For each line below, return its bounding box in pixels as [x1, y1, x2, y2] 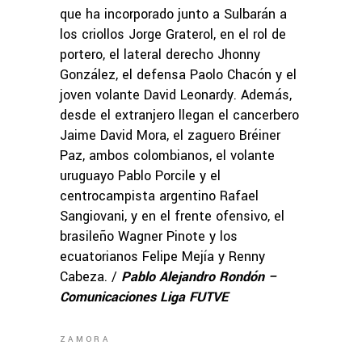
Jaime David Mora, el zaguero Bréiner [60, 126, 280, 145]
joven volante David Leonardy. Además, [60, 86, 292, 105]
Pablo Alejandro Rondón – [121, 267, 277, 287]
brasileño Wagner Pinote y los [60, 227, 238, 246]
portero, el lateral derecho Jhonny [60, 45, 260, 65]
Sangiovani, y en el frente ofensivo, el [60, 207, 284, 226]
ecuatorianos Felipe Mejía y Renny [60, 247, 265, 267]
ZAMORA [60, 334, 110, 346]
